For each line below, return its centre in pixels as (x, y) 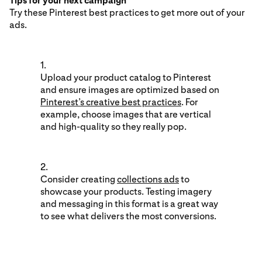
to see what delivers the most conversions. (128, 216)
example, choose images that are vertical (126, 114)
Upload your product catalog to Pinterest (126, 77)
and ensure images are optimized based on (130, 89)
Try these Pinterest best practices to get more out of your (127, 12)
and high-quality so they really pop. (113, 126)
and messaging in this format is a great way (129, 204)
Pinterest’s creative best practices (111, 102)
